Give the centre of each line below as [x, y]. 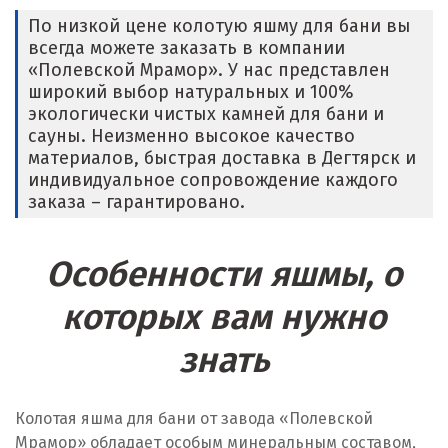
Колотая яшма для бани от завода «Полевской [194, 418]
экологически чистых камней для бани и [206, 114]
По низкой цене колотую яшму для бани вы [219, 26]
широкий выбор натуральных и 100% [191, 92]
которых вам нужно [224, 317]
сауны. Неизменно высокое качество [191, 136]
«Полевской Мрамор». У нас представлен [209, 70]
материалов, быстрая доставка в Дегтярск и [222, 158]
